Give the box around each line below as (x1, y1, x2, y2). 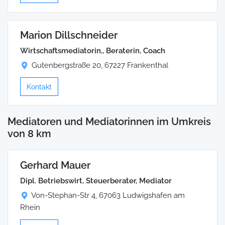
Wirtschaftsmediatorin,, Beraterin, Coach (20, 46, 165, 56)
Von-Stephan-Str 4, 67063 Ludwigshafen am (31, 190, 185, 200)
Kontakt (27, 82, 52, 91)
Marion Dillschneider (20, 29, 118, 42)
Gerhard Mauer (20, 159, 90, 171)
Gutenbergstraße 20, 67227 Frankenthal (32, 61, 168, 70)
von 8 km (8, 127, 51, 140)
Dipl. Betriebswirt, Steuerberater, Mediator (20, 176, 172, 185)
